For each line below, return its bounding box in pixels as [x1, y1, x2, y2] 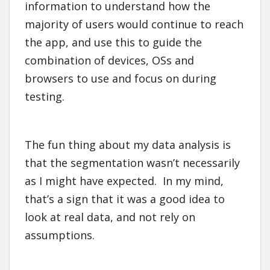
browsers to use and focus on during [25, 71, 216, 86]
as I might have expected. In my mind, [25, 174, 224, 189]
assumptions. [25, 228, 95, 243]
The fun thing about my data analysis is [25, 137, 231, 152]
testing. [25, 89, 64, 104]
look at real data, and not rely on [25, 210, 195, 225]
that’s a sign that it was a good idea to [25, 192, 225, 207]
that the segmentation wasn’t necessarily [25, 155, 240, 171]
